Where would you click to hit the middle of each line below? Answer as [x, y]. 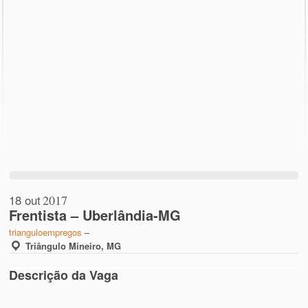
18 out [25, 200]
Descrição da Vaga [64, 275]
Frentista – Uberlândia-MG [95, 214]
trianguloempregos [46, 232]
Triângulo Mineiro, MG [74, 245]
